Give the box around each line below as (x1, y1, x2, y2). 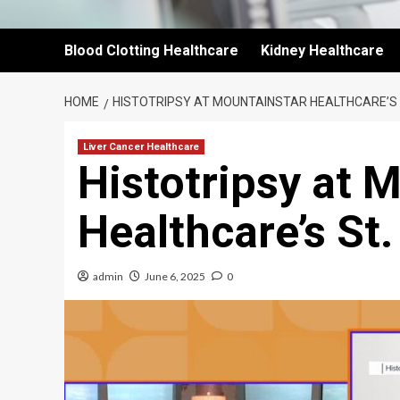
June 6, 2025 (145, 270, 205, 283)
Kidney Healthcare (261, 42, 384, 59)
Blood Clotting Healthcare (64, 42, 238, 59)
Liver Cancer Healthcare (83, 141, 199, 153)
